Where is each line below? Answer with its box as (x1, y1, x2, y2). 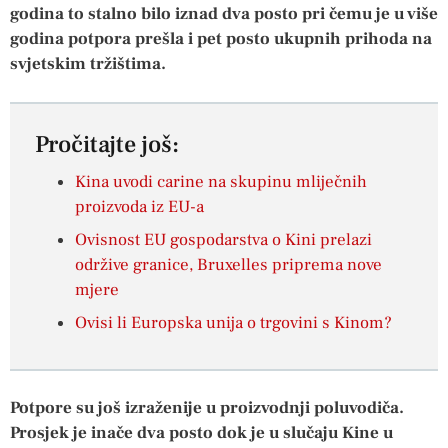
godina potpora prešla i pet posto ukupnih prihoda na (10, 27, 432, 50)
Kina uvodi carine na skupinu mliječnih (75, 171, 367, 194)
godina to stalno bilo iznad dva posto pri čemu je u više (10, 2, 438, 25)
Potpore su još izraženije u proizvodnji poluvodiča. (10, 397, 404, 420)
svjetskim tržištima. (10, 52, 166, 75)
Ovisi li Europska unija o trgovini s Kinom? (75, 312, 392, 335)
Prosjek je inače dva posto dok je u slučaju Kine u (10, 422, 393, 445)
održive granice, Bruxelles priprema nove (75, 254, 382, 277)
